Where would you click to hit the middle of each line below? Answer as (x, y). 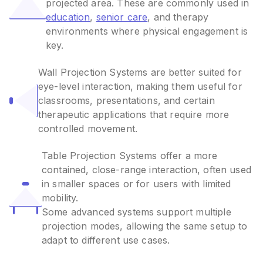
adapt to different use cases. (106, 240)
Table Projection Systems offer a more (130, 156)
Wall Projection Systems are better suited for (140, 73)
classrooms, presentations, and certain (126, 101)
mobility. (60, 198)
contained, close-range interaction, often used (146, 170)
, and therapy (178, 17)
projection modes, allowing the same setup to (145, 226)
